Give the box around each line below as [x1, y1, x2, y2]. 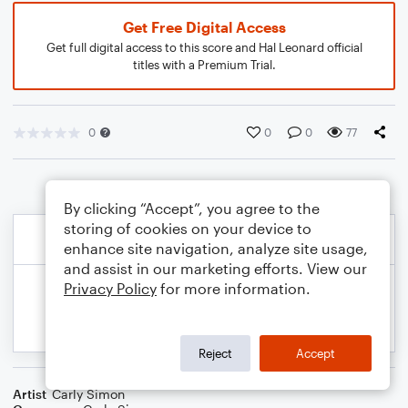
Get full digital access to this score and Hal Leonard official [46, 40, 362, 55]
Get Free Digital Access [122, 18, 286, 36]
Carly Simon [52, 386, 125, 402]
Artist [13, 386, 46, 402]
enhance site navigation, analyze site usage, [64, 240, 368, 257]
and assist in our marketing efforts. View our [64, 260, 367, 277]
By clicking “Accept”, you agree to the [64, 199, 320, 217]
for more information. [157, 280, 311, 297]
